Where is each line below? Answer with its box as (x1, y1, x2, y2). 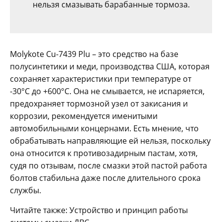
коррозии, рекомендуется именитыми (10, 110, 158, 121)
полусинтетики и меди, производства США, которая (10, 60, 210, 72)
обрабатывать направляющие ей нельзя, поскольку (10, 135, 211, 146)
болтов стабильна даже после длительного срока (10, 172, 201, 183)
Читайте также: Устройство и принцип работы (10, 204, 188, 216)
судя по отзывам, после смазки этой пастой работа (10, 160, 207, 171)
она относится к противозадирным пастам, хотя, (10, 147, 198, 159)
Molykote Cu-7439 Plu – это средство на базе (10, 48, 178, 59)
